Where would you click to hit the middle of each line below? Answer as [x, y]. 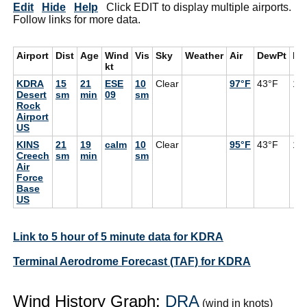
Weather [204, 55]
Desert [32, 94]
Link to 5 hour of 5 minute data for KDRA [118, 236]
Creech [33, 155]
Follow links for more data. [77, 19]
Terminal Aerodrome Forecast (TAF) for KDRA [132, 261]
